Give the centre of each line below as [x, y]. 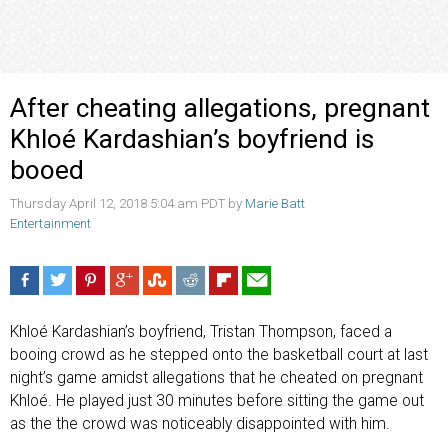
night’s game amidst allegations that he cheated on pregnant [216, 378]
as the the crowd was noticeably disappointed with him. [202, 424]
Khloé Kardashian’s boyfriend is [192, 138]
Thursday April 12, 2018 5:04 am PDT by [127, 203]
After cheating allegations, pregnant [220, 107]
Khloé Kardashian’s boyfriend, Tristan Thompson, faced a [201, 332]
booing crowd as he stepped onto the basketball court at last [219, 355]
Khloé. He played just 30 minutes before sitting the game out [217, 401]
